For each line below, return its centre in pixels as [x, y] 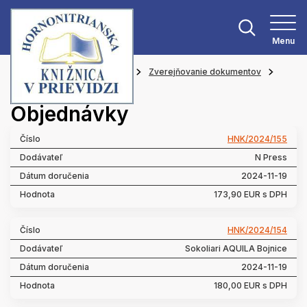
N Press [271, 157]
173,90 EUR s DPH [250, 194]
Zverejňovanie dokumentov [205, 72]
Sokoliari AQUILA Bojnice [236, 248]
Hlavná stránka [40, 72]
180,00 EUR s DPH [250, 285]
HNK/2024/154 [257, 230]
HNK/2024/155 [257, 139]
